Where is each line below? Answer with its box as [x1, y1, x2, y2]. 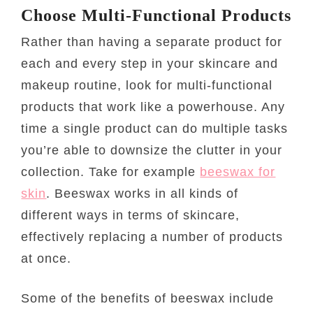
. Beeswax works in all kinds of [46, 186, 239, 201]
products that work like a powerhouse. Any [21, 99, 286, 114]
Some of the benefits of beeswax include [21, 291, 275, 305]
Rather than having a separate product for [21, 34, 283, 49]
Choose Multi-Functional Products [21, 6, 292, 24]
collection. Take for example [21, 164, 201, 179]
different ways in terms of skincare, [21, 208, 240, 222]
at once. [21, 251, 72, 265]
